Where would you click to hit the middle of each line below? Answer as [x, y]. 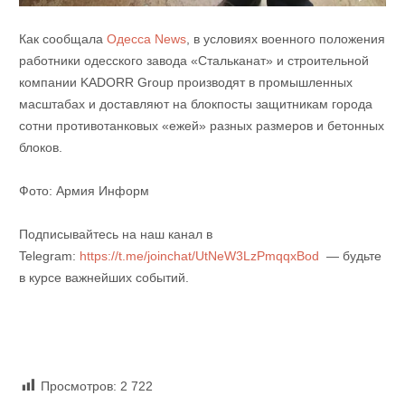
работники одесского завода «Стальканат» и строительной [193, 60]
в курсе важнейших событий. [104, 277]
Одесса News [146, 38]
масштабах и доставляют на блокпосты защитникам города [195, 104]
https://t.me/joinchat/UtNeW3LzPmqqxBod [197, 255]
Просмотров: [78, 386]
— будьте [350, 255]
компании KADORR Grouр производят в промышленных [185, 82]
